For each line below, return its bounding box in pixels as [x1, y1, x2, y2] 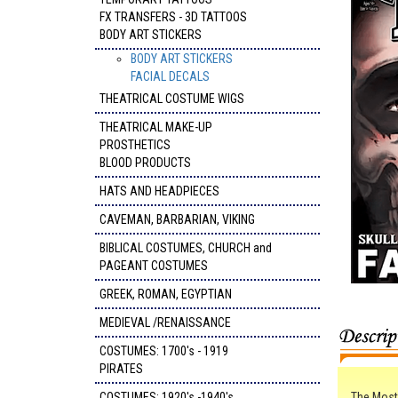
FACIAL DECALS [131, 69, 210, 84]
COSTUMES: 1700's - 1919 [99, 344, 228, 358]
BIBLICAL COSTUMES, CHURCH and [99, 241, 272, 255]
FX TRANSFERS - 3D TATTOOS [99, 10, 247, 24]
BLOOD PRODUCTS [99, 155, 191, 170]
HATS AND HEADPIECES [99, 184, 219, 198]
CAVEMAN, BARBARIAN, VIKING [99, 212, 255, 227]
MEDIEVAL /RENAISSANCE [99, 315, 231, 330]
